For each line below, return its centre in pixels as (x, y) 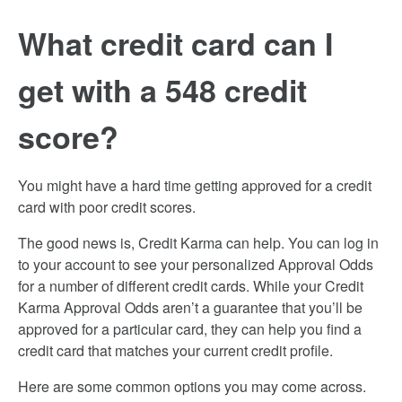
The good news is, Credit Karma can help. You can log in (198, 243)
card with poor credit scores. (107, 207)
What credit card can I (175, 43)
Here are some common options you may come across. (192, 386)
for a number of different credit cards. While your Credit (191, 286)
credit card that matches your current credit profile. (175, 350)
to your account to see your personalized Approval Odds (196, 264)
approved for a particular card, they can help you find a (190, 329)
